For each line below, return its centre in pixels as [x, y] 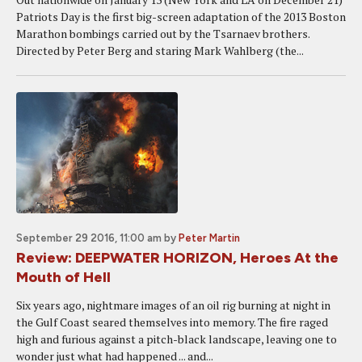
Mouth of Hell [63, 277]
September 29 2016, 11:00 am [89, 238]
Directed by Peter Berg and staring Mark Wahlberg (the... [160, 51]
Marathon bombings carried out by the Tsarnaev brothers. [163, 34]
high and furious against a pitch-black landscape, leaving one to [177, 339]
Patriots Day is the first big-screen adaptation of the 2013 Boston [181, 17]
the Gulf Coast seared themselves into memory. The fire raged [172, 322]
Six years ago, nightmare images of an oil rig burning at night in [173, 305]
